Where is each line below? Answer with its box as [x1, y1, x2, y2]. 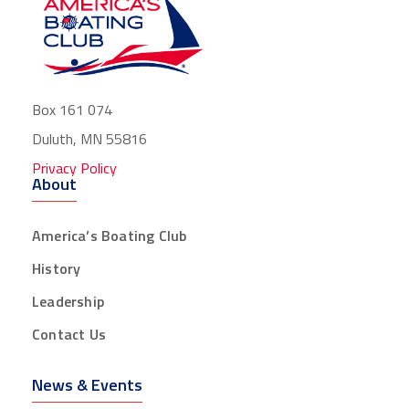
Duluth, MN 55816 [32, 127, 147, 150]
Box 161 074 [32, 98, 112, 121]
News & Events [32, 372, 142, 397]
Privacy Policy [32, 156, 117, 179]
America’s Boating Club [32, 224, 187, 246]
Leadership [32, 289, 104, 312]
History [32, 257, 81, 279]
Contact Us [32, 322, 106, 345]
